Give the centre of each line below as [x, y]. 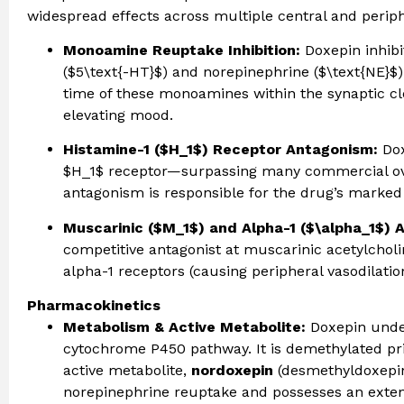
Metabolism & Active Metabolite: [184, 327]
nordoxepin [232, 371]
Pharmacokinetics [94, 306]
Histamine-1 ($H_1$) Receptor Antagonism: [220, 150]
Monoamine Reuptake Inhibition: [182, 50]
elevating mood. [118, 115]
